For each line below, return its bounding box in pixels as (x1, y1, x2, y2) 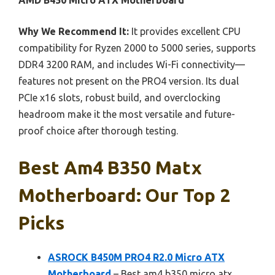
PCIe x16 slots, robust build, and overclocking (18, 92, 220, 104)
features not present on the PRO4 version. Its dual (18, 76, 239, 87)
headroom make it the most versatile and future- (18, 109, 235, 120)
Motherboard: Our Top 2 (18, 185, 230, 206)
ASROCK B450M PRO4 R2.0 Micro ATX (48, 252, 225, 263)
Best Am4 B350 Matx (18, 157, 202, 179)
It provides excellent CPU (129, 26, 241, 37)
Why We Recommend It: (18, 26, 129, 37)
